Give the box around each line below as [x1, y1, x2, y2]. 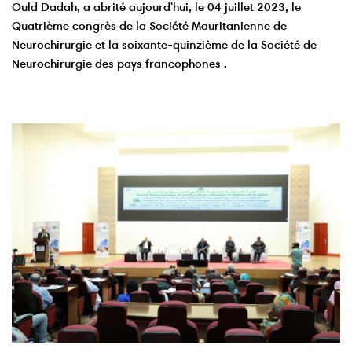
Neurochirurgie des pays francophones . [12, 56, 227, 71]
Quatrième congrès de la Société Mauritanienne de [12, 18, 287, 34]
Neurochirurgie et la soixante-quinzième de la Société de [12, 37, 317, 53]
